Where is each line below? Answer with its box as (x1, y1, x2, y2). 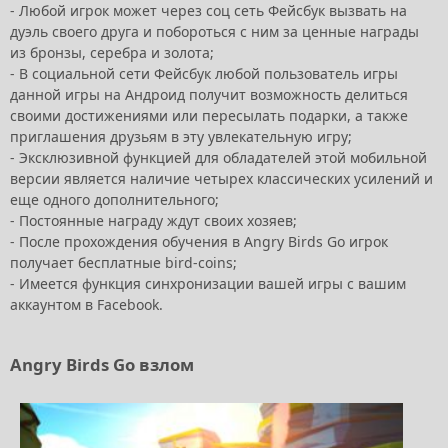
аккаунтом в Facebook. (10, 295, 163, 314)
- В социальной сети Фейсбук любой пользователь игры (10, 64, 398, 83)
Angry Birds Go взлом (10, 352, 198, 376)
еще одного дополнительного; (10, 190, 223, 209)
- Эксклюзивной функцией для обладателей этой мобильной (10, 148, 427, 167)
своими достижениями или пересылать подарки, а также (10, 106, 408, 125)
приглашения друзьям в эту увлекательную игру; (10, 127, 352, 146)
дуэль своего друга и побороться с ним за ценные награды (10, 22, 419, 41)
